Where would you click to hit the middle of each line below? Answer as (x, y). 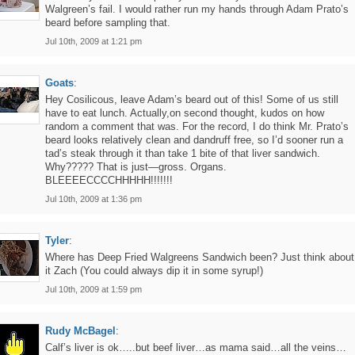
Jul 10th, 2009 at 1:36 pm (94, 199)
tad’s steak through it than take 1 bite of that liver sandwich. (183, 153)
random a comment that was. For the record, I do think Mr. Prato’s (197, 126)
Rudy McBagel (80, 331)
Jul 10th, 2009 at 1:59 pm (94, 289)
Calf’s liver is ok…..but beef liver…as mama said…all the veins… (196, 347)
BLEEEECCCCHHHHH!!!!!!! (109, 180)
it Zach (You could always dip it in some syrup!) (154, 271)
